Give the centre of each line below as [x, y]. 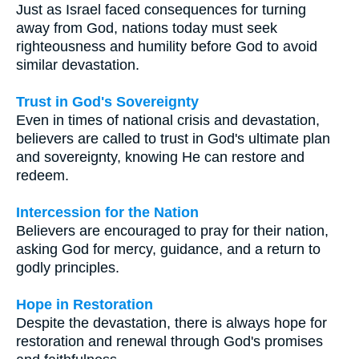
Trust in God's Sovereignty [107, 101]
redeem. [42, 175]
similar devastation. [78, 65]
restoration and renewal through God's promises [169, 341]
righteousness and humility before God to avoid [167, 46]
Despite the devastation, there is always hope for [171, 323]
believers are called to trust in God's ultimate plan [173, 138]
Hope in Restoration [85, 304]
